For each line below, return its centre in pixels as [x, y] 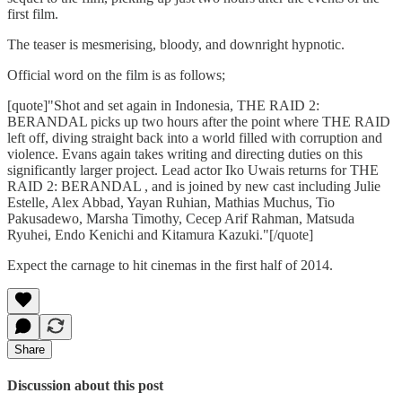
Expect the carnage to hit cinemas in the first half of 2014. [170, 265]
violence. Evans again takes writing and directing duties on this [185, 153]
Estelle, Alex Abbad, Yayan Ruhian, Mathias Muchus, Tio [171, 202]
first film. [33, 13]
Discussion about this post [85, 385]
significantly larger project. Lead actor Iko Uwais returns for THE [193, 170]
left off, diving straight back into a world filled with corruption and [195, 137]
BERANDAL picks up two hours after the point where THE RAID [199, 121]
